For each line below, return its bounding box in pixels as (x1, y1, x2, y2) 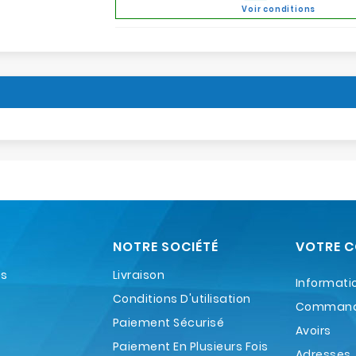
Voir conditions (242, 4, 316, 14)
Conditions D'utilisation (112, 291, 251, 307)
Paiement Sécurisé (112, 315, 225, 331)
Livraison (112, 267, 165, 283)
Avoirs (295, 323, 331, 339)
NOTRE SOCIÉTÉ (112, 238, 219, 256)
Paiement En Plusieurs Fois (112, 339, 269, 354)
